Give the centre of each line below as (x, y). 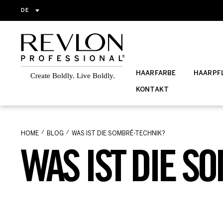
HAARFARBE (156, 73)
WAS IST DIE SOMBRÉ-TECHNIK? (118, 134)
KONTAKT (152, 90)
